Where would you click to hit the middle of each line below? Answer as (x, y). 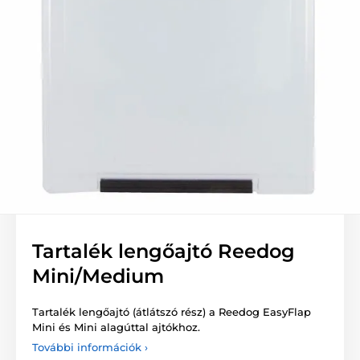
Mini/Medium (98, 276)
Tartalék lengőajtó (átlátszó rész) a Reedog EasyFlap (172, 311)
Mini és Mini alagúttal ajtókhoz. (116, 327)
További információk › (90, 347)
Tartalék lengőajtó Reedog (164, 251)
